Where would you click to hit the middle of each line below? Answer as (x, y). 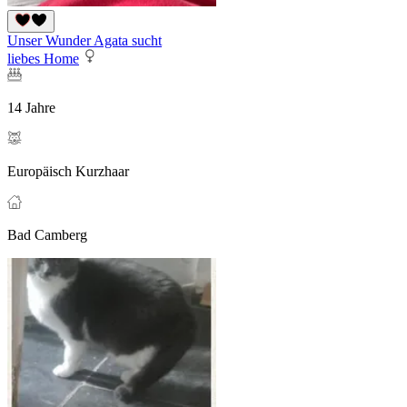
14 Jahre (31, 108)
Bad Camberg (47, 235)
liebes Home (43, 59)
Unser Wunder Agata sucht (84, 41)
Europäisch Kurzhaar (68, 172)
